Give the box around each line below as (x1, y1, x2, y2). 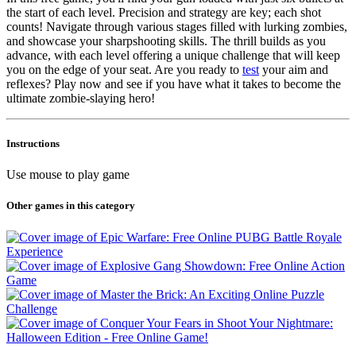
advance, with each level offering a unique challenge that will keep (6, 48, 340, 62)
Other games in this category (6, 199, 135, 212)
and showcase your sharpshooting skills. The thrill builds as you (6, 33, 326, 48)
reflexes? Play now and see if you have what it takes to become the (6, 76, 341, 91)
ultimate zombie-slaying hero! (6, 91, 155, 105)
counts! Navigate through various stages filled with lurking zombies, (6, 19, 347, 33)
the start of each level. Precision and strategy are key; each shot (6, 5, 321, 19)
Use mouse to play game (6, 168, 130, 182)
